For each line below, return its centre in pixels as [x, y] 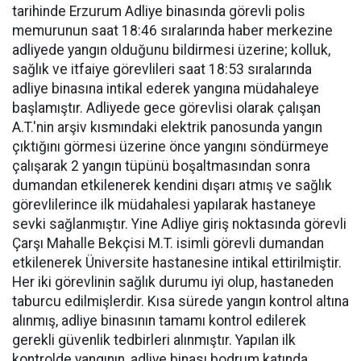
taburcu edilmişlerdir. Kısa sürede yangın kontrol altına [180, 301]
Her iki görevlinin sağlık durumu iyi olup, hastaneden [173, 282]
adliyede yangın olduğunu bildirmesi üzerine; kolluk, [171, 50]
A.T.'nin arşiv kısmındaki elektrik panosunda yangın [167, 127]
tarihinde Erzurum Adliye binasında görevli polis [159, 11]
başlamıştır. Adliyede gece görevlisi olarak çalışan [166, 108]
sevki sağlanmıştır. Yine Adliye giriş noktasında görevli [179, 224]
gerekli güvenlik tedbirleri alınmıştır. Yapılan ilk [154, 340]
